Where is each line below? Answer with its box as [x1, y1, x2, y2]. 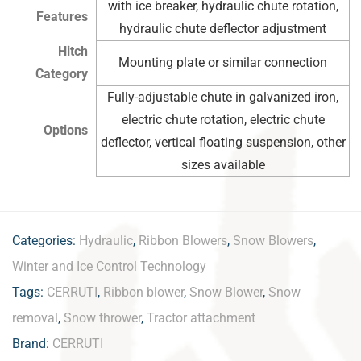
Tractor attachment [147, 310, 255, 326]
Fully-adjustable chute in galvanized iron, [107, 89, 338, 106]
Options [44, 122, 88, 139]
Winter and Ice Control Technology [12, 259, 206, 275]
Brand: [12, 336, 52, 352]
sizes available [180, 157, 265, 173]
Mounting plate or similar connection [118, 55, 327, 71]
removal [12, 310, 58, 326]
